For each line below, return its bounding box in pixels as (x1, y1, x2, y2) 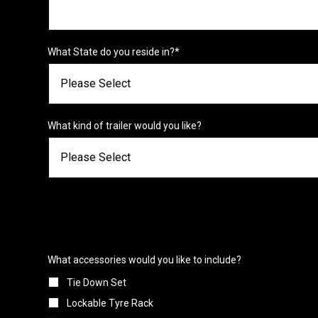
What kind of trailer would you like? (48, 120, 202, 132)
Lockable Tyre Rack (67, 297, 154, 309)
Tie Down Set (67, 276, 127, 288)
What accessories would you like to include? (48, 254, 242, 266)
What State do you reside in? (48, 45, 175, 57)
